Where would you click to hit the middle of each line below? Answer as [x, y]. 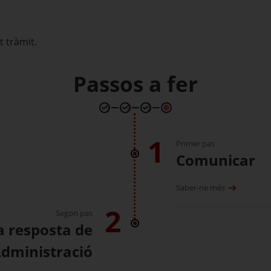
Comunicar [216, 160]
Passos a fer [135, 84]
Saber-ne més [201, 188]
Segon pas [74, 213]
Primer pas [195, 143]
